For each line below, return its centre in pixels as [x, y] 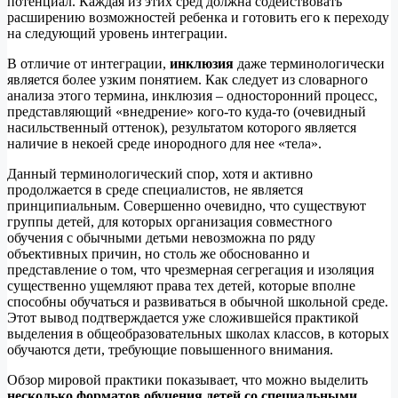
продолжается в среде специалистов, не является [155, 189]
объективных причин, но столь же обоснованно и [159, 253]
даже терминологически [311, 63]
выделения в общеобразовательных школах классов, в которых [198, 333]
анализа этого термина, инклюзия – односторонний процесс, [192, 95]
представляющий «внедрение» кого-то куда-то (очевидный [187, 111]
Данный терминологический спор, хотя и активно [160, 173]
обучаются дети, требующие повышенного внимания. [172, 349]
